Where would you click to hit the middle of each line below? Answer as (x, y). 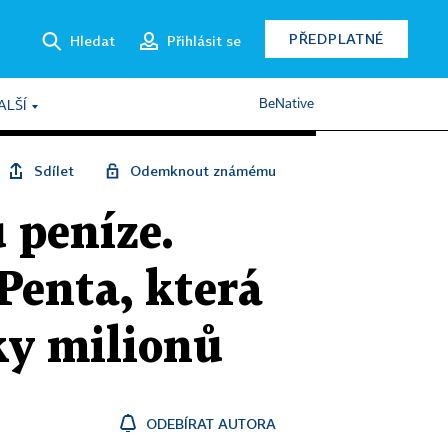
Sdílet (54, 170)
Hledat (92, 40)
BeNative (286, 104)
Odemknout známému (203, 170)
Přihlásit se (204, 40)
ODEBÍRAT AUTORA (211, 423)
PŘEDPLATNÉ (336, 38)
